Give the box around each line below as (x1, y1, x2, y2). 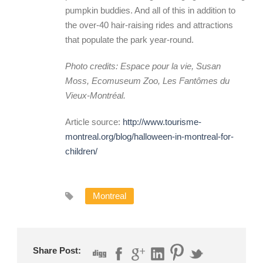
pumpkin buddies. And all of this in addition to (65, 5, 235, 15)
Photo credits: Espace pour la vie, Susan (65, 61, 221, 71)
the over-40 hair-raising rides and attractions (65, 20, 233, 30)
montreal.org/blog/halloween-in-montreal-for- (65, 131, 234, 141)
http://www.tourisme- (123, 117, 201, 127)
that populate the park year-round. (65, 35, 194, 45)
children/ (65, 146, 97, 156)
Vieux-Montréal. (65, 90, 126, 100)
